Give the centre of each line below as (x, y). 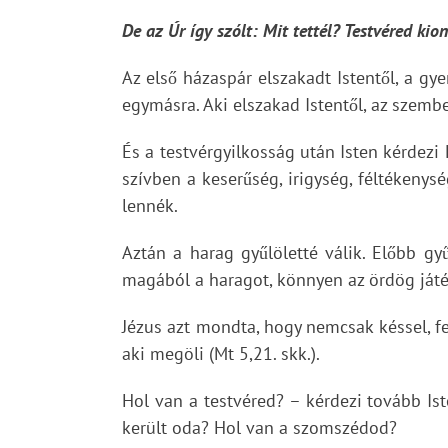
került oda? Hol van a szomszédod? (259, 427)
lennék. (150, 205)
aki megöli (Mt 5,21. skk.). (221, 353)
